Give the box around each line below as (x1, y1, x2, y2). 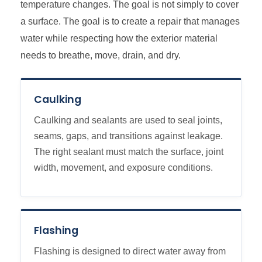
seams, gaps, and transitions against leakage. (34, 131, 223, 142)
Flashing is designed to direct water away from (34, 246, 226, 257)
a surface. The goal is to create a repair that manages (20, 16, 240, 27)
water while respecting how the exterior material (20, 33, 218, 44)
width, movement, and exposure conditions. (34, 163, 213, 173)
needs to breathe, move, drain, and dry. (20, 50, 181, 61)
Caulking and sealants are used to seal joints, (34, 115, 222, 126)
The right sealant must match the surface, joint (34, 147, 223, 157)
